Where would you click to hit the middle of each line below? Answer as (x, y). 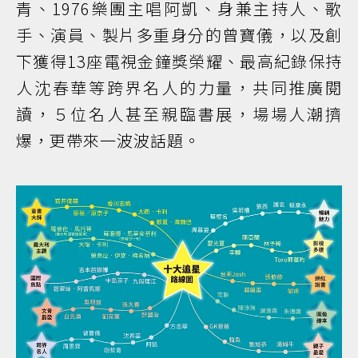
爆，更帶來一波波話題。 (108, 140)
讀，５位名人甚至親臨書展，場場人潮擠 (179, 113)
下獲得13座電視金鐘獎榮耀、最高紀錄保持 (179, 61)
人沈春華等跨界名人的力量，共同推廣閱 (179, 87)
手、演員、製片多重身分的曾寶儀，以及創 (179, 34)
